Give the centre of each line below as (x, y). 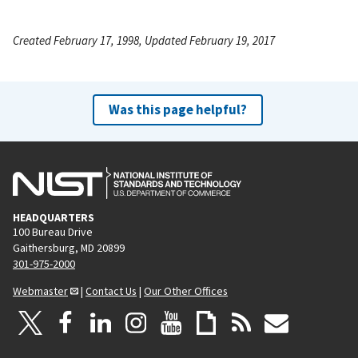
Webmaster (40, 290)
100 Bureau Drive (53, 231)
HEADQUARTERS (54, 217)
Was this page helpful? (177, 109)
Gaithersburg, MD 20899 (69, 247)
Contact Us (111, 290)
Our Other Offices (186, 290)
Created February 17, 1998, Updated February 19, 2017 (144, 40)
